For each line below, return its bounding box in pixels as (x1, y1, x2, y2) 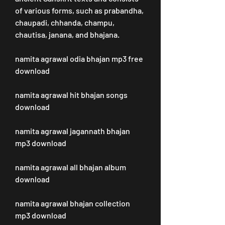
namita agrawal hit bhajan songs (15, 90, 128, 99)
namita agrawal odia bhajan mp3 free (15, 54, 143, 63)
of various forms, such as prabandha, (15, 6, 144, 15)
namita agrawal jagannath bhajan (15, 126, 130, 136)
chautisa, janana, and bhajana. (15, 30, 120, 39)
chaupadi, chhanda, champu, (15, 18, 115, 27)
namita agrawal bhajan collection (15, 198, 130, 208)
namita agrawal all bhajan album (15, 162, 126, 172)
